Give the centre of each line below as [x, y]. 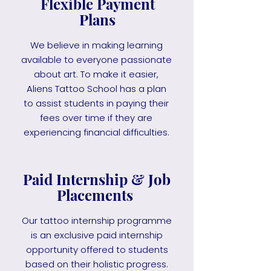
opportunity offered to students [97, 250]
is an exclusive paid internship [97, 235]
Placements [97, 195]
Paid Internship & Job [97, 179]
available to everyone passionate [96, 60]
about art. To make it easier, [96, 74]
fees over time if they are [96, 118]
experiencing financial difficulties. [96, 132]
